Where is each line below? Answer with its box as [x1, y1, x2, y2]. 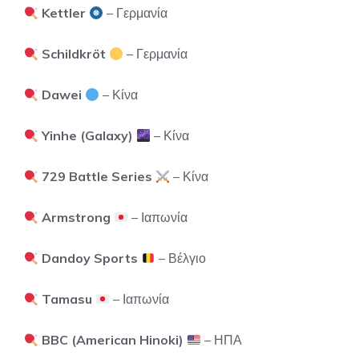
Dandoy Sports [42, 250, 139, 266]
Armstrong [42, 209, 111, 225]
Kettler [42, 5, 87, 21]
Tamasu [42, 291, 93, 307]
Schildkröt [42, 46, 107, 62]
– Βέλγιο [155, 250, 207, 266]
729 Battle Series [42, 168, 153, 184]
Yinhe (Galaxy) [42, 127, 134, 143]
